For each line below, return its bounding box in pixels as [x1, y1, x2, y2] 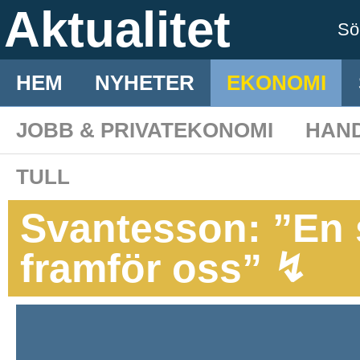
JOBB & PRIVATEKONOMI [16, 118, 273, 142]
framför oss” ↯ [20, 246, 307, 291]
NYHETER [95, 71, 194, 95]
